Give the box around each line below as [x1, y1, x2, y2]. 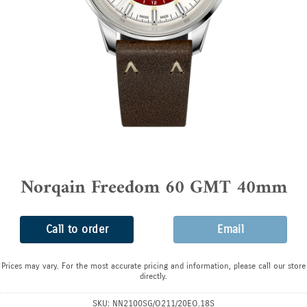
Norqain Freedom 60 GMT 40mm [20, 172, 287, 205]
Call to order [45, 223, 109, 236]
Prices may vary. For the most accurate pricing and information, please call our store [1, 261, 306, 271]
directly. [140, 271, 167, 282]
